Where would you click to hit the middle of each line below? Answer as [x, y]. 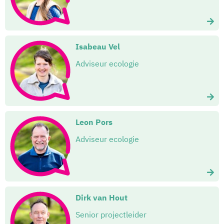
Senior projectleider [111, 215]
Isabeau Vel [98, 47]
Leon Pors [94, 122]
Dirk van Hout [101, 198]
